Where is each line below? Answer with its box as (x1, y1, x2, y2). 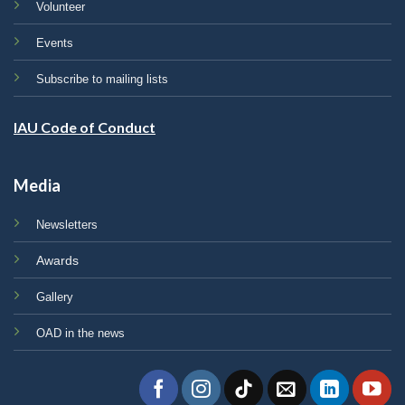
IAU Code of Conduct (14, 118, 155, 136)
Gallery (36, 289, 73, 304)
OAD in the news (36, 325, 125, 340)
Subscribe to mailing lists (36, 72, 168, 87)
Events (36, 36, 73, 51)
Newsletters (36, 217, 98, 231)
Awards (36, 253, 79, 268)
